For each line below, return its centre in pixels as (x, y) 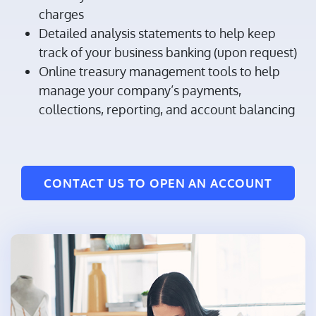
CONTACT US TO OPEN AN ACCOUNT (158, 183)
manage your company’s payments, (140, 91)
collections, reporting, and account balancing (167, 110)
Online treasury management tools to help (159, 72)
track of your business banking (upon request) (168, 53)
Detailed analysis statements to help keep (157, 34)
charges (61, 14)
